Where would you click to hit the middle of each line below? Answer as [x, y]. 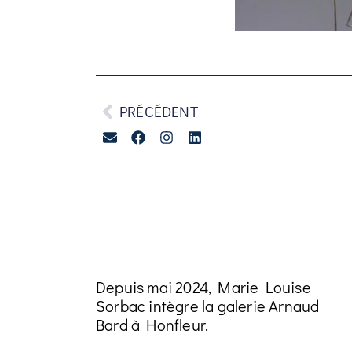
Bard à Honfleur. [152, 325]
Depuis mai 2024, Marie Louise [203, 287]
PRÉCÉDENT [159, 111]
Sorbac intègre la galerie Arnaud [208, 306]
